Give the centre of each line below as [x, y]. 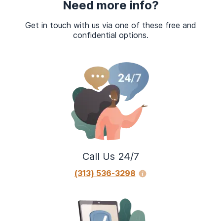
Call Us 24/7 [110, 156]
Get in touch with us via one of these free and [110, 25]
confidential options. [110, 35]
